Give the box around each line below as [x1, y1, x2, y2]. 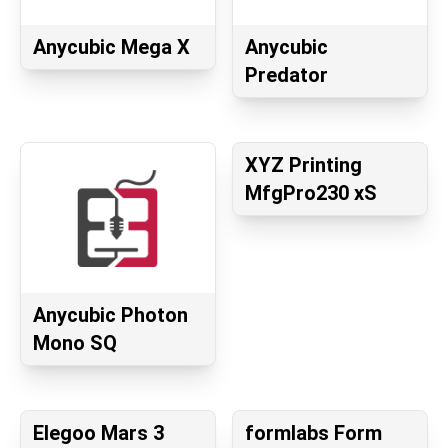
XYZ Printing [245, 153, 362, 178]
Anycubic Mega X [33, 35, 190, 60]
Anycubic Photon [33, 303, 188, 328]
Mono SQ [33, 331, 117, 356]
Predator [245, 63, 328, 88]
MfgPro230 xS [245, 181, 377, 206]
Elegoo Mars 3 [33, 421, 164, 446]
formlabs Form [245, 421, 382, 446]
